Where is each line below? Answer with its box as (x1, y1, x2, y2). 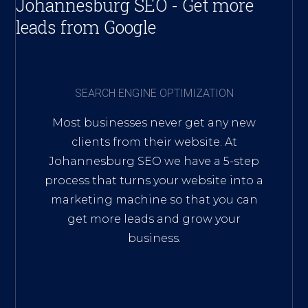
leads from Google (16, 15, 157, 38)
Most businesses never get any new (52, 115, 256, 129)
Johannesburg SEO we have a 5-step (49, 154, 259, 168)
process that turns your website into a (45, 173, 263, 187)
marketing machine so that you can (50, 192, 258, 206)
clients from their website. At (71, 135, 237, 148)
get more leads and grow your (67, 212, 241, 225)
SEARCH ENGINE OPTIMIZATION (74, 86, 234, 100)
